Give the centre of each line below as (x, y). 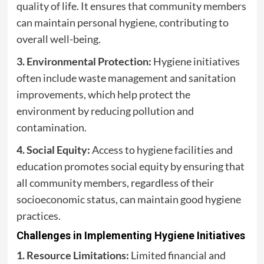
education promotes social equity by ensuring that (130, 166)
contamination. (51, 128)
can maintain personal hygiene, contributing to (122, 23)
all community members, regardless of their (115, 183)
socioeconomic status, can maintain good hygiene (128, 199)
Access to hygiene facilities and (161, 150)
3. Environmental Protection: (84, 62)
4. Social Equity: (53, 150)
